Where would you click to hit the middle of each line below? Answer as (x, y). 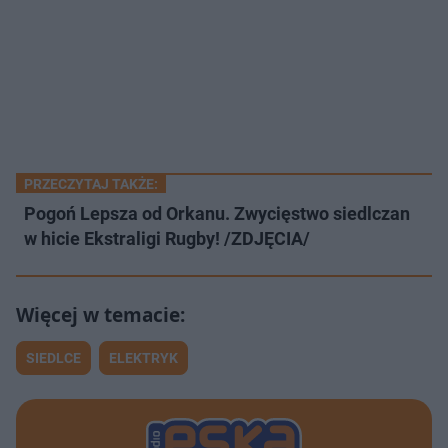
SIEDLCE (53, 358)
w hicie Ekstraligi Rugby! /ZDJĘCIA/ (167, 239)
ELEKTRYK (143, 358)
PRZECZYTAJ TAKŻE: (91, 184)
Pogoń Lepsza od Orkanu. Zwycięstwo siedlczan (217, 214)
